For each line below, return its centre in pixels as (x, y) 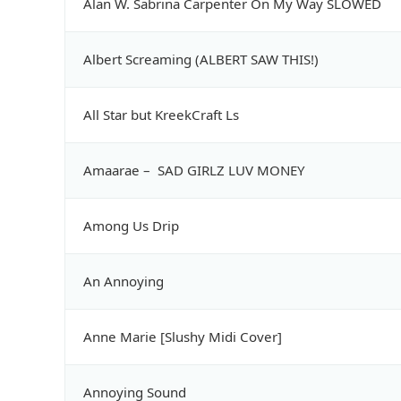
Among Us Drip (133, 226)
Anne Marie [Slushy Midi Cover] (184, 337)
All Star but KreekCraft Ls (163, 115)
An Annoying (125, 282)
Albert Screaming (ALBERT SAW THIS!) (203, 60)
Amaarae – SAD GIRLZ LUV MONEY (196, 171)
